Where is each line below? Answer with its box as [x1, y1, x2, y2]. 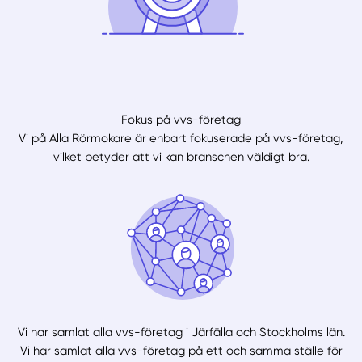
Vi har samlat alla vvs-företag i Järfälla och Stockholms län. [17, 324, 345, 339]
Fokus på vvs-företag [121, 112, 241, 127]
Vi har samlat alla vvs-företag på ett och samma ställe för [19, 343, 343, 358]
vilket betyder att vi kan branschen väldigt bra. [53, 149, 309, 164]
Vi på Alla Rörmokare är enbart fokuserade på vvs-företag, [19, 130, 343, 145]
